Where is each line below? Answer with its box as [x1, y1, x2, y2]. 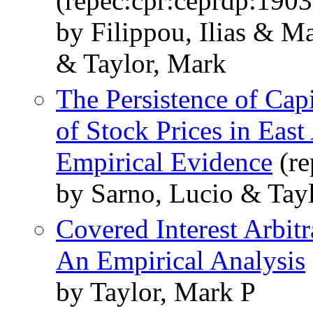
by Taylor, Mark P [56, 277, 256, 307]
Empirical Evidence [56, 147, 272, 177]
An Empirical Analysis [56, 245, 305, 276]
